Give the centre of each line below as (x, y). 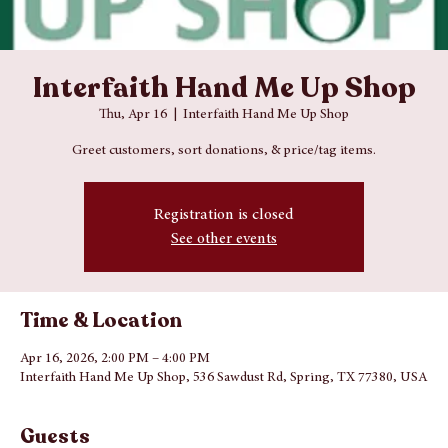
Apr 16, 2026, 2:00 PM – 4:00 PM (115, 407)
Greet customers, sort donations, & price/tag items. (224, 199)
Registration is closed (224, 263)
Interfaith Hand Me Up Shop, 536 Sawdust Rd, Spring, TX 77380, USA (224, 426)
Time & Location (101, 368)
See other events (224, 287)
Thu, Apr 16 (133, 163)
